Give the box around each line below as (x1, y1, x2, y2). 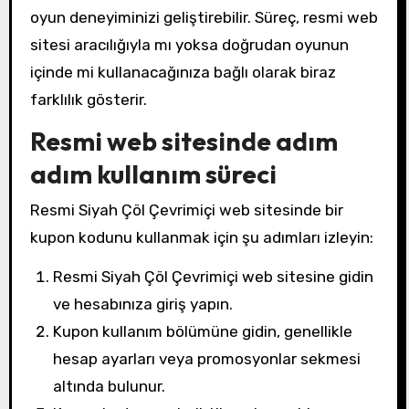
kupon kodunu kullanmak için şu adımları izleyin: (29, 228, 373, 247)
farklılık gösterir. (29, 90, 147, 110)
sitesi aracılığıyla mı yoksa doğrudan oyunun (29, 36, 349, 55)
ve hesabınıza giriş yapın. (53, 295, 234, 313)
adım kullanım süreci (29, 157, 277, 190)
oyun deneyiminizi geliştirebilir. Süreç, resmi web (29, 8, 378, 27)
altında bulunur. (53, 377, 166, 395)
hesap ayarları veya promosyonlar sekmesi (53, 350, 362, 368)
